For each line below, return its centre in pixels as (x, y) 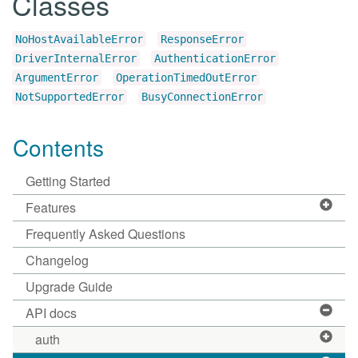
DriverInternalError (76, 58)
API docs (51, 313)
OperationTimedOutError (186, 78)
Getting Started (68, 181)
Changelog (57, 260)
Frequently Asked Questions (105, 234)
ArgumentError (57, 78)
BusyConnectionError (202, 97)
